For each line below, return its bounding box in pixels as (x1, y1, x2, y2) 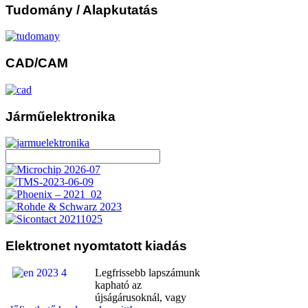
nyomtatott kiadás (70, 239, 187, 254)
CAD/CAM (5, 56, 68, 71)
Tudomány (5, 2, 73, 17)
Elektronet (5, 239, 70, 254)
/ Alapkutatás (73, 2, 158, 17)
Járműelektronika (5, 109, 115, 124)
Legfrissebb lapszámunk (95, 266, 200, 278)
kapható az (95, 278, 142, 291)
